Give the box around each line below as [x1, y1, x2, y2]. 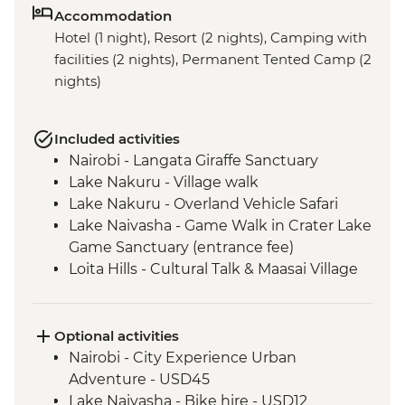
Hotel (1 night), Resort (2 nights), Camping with [54, 29, 367, 47]
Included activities [54, 130, 180, 148]
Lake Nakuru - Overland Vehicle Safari [69, 195, 338, 213]
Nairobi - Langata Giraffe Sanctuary [69, 152, 318, 170]
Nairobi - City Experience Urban [69, 349, 297, 367]
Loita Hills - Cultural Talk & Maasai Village [69, 260, 358, 278]
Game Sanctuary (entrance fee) [69, 239, 294, 257]
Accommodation [54, 7, 172, 25]
